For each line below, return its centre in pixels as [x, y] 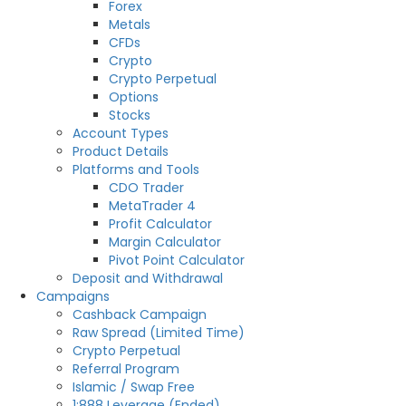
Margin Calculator [165, 242]
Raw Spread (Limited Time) [159, 333]
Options [134, 97]
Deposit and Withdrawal [148, 279]
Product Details [121, 152]
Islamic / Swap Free [134, 387]
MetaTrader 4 [152, 206]
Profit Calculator [160, 224]
